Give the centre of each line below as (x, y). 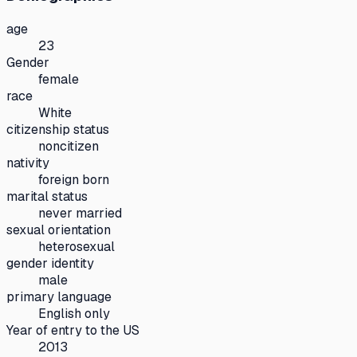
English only (74, 313)
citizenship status (58, 129)
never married (80, 213)
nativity (28, 163)
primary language (59, 296)
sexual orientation (59, 229)
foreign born (74, 179)
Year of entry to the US (73, 330)
